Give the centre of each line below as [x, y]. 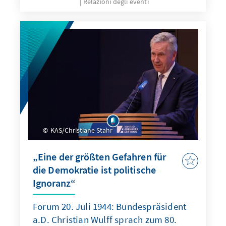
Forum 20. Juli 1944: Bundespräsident [110, 207]
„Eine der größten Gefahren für [100, 157]
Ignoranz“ [54, 183]
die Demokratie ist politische [94, 170]
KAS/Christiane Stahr [81, 130]
